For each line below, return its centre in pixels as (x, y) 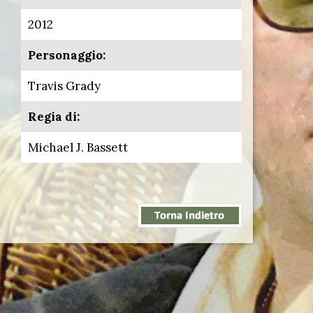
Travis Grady (64, 86)
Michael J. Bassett (78, 147)
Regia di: (54, 117)
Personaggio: (67, 55)
